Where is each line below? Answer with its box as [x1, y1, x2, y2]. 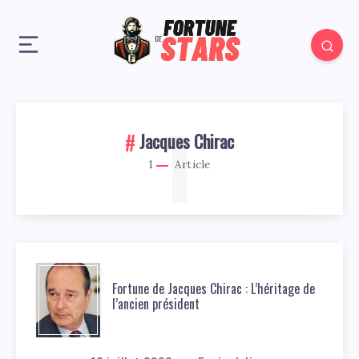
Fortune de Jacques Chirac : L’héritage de [112, 279, 315, 298]
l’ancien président [112, 294, 200, 313]
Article [171, 158, 211, 172]
